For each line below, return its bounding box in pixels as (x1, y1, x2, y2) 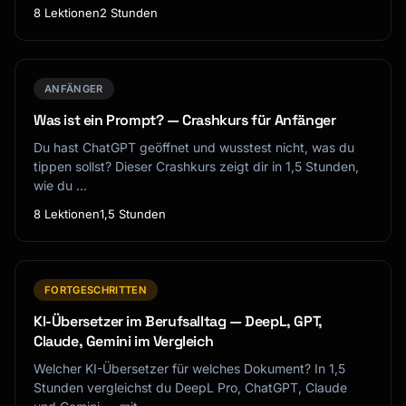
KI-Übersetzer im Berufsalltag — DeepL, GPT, (34, 312, 323, 332)
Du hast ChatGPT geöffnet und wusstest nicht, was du (34, 140, 354, 156)
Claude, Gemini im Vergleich (34, 332, 214, 352)
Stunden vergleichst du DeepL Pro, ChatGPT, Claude (34, 380, 347, 396)
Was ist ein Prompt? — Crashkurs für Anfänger (34, 111, 336, 130)
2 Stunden (100, 5, 158, 21)
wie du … (34, 178, 87, 194)
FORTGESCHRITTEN (44, 284, 148, 297)
